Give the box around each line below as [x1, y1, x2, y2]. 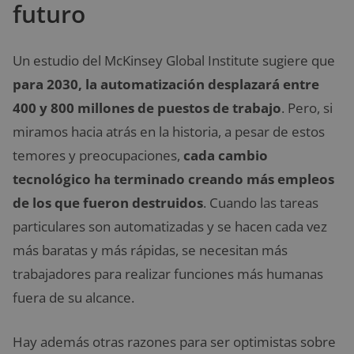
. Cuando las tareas [203, 194, 318, 213]
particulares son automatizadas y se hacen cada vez [13, 217, 327, 236]
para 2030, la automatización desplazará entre [13, 75, 319, 94]
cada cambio [180, 146, 268, 165]
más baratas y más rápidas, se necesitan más [13, 241, 288, 260]
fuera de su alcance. [13, 288, 134, 307]
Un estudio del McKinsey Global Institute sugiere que [13, 51, 335, 70]
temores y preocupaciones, [13, 146, 180, 165]
